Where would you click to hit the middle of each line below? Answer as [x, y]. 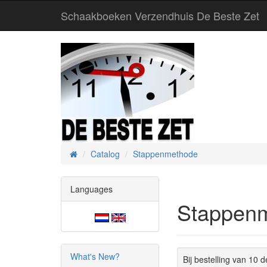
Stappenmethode [165, 154]
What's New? [95, 256]
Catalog [105, 154]
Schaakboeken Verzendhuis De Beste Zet [160, 15]
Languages [91, 189]
